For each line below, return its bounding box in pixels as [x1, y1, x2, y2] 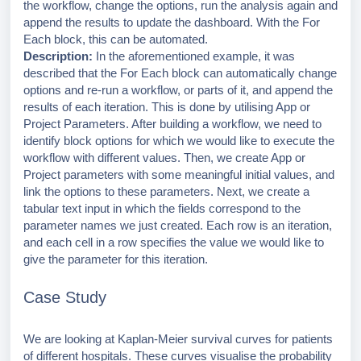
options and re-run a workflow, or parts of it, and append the [23, 83, 333, 97]
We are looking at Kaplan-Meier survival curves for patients [23, 332, 333, 346]
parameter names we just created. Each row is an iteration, [23, 218, 332, 232]
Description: [23, 49, 93, 63]
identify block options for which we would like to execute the [23, 134, 334, 147]
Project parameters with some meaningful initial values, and [23, 168, 334, 181]
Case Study [23, 288, 106, 306]
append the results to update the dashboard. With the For [23, 15, 320, 29]
